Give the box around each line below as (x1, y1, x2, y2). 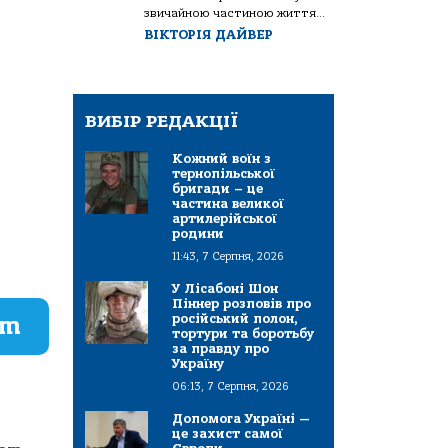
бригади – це (172, 180, 263, 196)
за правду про (172, 340, 269, 356)
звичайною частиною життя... (144, 5, 326, 20)
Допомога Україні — (172, 410, 310, 426)
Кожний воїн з (172, 150, 271, 166)
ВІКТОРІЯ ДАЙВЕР (144, 26, 274, 42)
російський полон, (172, 310, 298, 326)
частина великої (172, 195, 284, 211)
